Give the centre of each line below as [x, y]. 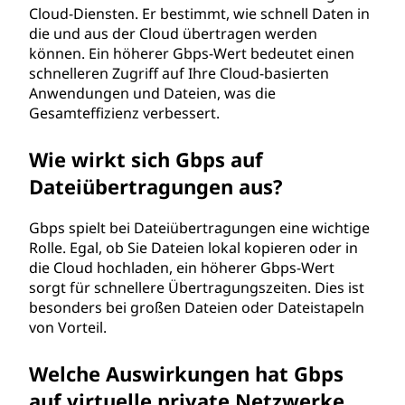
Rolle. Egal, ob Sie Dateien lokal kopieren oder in [193, 248]
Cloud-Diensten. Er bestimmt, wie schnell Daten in [199, 14]
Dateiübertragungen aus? [156, 186]
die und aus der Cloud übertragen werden [173, 33]
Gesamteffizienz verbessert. [124, 113]
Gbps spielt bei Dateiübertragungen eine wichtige [199, 228]
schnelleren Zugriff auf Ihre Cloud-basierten [179, 73]
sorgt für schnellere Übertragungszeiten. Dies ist [197, 287]
